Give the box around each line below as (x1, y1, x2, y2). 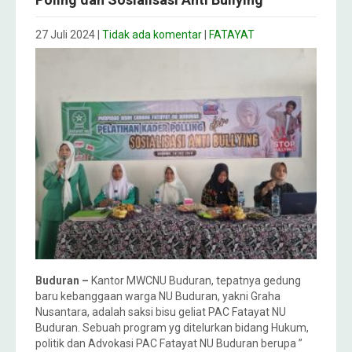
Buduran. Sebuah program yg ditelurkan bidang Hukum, (35, 321, 309, 334)
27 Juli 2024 (35, 28, 95, 42)
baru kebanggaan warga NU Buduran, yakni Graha (35, 289, 280, 302)
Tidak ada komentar (102, 28, 202, 42)
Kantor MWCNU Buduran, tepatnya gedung (89, 273, 301, 287)
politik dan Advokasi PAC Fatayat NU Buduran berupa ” (35, 336, 302, 350)
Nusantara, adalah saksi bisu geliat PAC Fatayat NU (35, 305, 286, 318)
